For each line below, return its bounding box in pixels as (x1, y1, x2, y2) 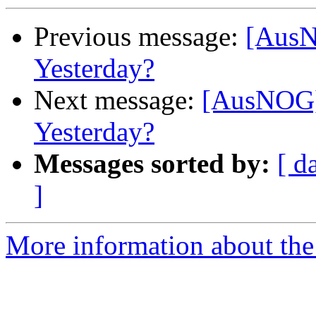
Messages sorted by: (34, 148, 270, 179)
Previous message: (34, 21, 245, 52)
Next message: (34, 85, 202, 116)
